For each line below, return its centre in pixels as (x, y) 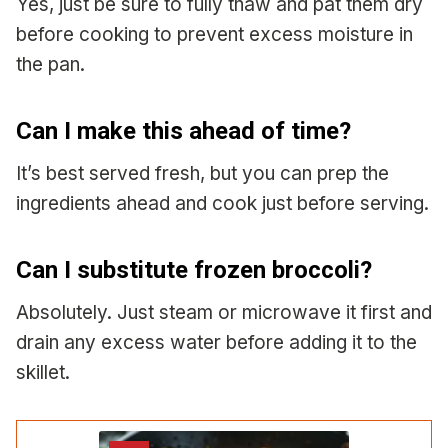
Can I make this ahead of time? (183, 130)
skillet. (43, 372)
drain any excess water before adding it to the (216, 342)
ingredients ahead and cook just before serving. (222, 203)
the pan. (50, 64)
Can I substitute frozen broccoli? (194, 269)
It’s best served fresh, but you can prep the (202, 173)
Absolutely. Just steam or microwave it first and (224, 312)
